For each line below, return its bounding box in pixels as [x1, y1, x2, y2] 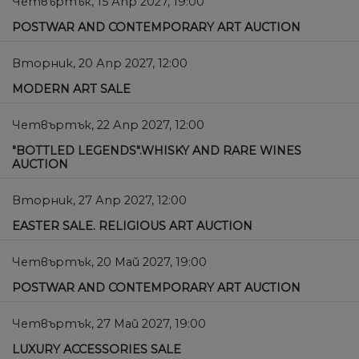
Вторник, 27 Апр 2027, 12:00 [12, 193, 187, 208]
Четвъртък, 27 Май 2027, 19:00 [12, 317, 206, 332]
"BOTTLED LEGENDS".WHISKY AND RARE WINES [12, 143, 301, 159]
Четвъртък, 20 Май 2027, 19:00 [12, 255, 207, 270]
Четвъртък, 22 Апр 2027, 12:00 [12, 118, 204, 133]
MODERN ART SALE [12, 82, 131, 97]
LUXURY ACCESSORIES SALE [12, 342, 181, 357]
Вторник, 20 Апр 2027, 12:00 [12, 56, 188, 71]
